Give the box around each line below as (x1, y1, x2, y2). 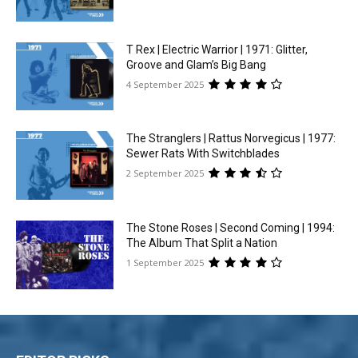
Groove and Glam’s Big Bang (126, 58, 267, 71)
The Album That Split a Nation (126, 237, 278, 249)
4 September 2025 (126, 78, 205, 90)
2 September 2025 (126, 167, 205, 180)
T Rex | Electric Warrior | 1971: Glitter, (126, 42, 308, 56)
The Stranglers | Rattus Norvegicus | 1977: (126, 132, 336, 145)
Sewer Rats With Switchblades (126, 147, 280, 161)
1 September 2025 (126, 256, 205, 268)
